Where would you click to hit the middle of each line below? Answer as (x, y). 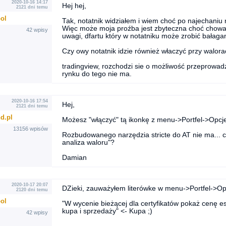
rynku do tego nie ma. (97, 74)
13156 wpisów (30, 129)
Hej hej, (74, 6)
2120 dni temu (32, 190)
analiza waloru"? (88, 143)
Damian (74, 158)
